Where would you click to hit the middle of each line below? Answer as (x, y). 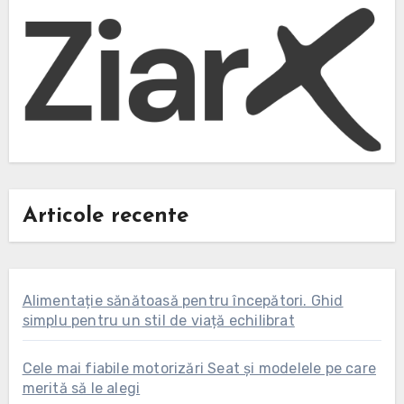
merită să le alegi (81, 388)
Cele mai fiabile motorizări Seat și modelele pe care (199, 368)
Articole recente (105, 217)
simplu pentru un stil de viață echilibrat (158, 320)
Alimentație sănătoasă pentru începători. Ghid (183, 300)
